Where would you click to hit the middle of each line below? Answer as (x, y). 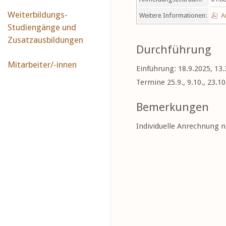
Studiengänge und (42, 27)
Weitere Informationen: (173, 15)
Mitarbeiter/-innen (42, 65)
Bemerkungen (173, 107)
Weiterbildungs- (38, 15)
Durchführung (174, 49)
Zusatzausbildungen (45, 40)
